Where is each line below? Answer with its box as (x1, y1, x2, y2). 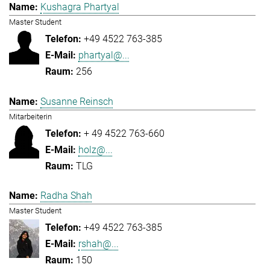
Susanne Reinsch (40, 95, 113, 107)
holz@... (78, 143, 113, 155)
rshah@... (78, 237, 119, 250)
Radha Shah (40, 189, 92, 201)
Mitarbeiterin (9, 111, 52, 121)
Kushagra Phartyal (40, 1, 119, 13)
